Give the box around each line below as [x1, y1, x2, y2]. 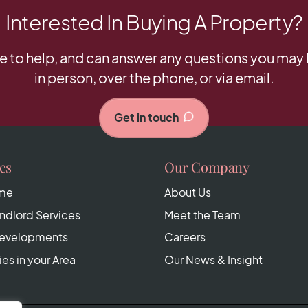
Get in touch [113, 110, 179, 125]
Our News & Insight [164, 252, 263, 267]
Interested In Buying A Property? [5, 9, 303, 36]
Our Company [164, 157, 250, 177]
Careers [164, 230, 206, 245]
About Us [164, 185, 211, 200]
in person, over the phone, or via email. [34, 69, 274, 87]
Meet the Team [164, 207, 241, 222]
